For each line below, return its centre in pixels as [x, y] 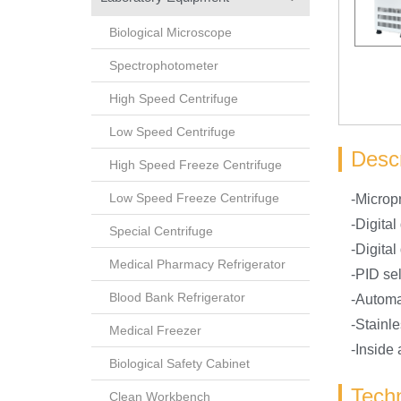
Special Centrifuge [161, 230]
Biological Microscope [171, 32]
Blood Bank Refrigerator [177, 297]
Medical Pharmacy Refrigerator [197, 264]
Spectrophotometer [164, 65]
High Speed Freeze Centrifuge [196, 164]
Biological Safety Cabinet [179, 363]
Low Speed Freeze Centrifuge [194, 197]
